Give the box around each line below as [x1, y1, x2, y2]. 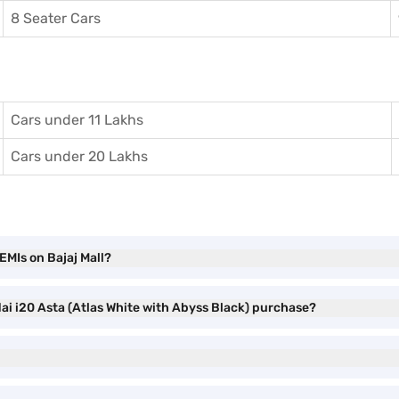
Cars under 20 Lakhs [11, 148, 148, 165]
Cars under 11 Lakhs [11, 111, 143, 128]
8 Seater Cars [11, 10, 101, 27]
